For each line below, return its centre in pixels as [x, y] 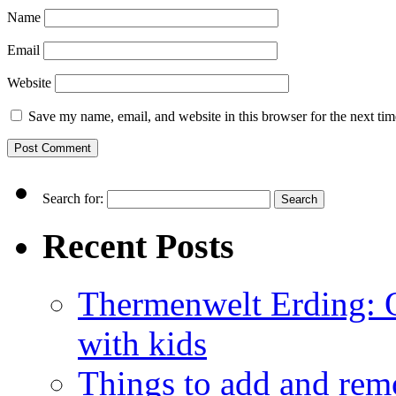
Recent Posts [138, 247]
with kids [142, 343]
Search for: [73, 199]
